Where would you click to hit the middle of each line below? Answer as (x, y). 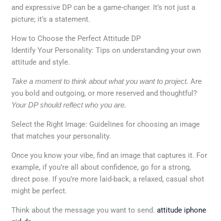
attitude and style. (41, 62)
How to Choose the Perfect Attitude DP (76, 38)
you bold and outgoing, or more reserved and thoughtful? (104, 93)
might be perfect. (39, 191)
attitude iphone (182, 210)
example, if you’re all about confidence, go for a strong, (101, 167)
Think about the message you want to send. (84, 210)
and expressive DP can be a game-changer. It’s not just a (104, 7)
